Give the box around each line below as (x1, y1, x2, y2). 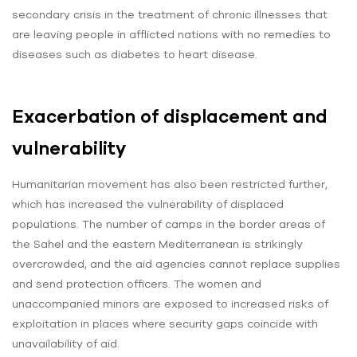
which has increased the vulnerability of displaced (12, 197, 284, 210)
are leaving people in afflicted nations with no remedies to (12, 28, 331, 41)
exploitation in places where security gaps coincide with (12, 316, 318, 330)
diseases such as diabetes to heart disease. (12, 48, 257, 61)
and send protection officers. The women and (12, 277, 261, 290)
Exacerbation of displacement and (12, 106, 328, 127)
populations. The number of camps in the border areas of (12, 217, 325, 230)
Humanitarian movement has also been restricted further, (12, 177, 328, 190)
